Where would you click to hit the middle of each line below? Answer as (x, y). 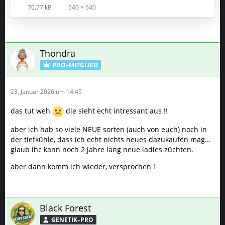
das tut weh (31, 111)
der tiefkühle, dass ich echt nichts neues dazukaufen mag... (111, 140)
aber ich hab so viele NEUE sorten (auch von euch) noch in (109, 130)
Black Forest (65, 208)
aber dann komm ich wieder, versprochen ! (83, 167)
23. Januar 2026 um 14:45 (46, 92)
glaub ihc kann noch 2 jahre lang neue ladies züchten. (102, 150)
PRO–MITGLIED (75, 65)
